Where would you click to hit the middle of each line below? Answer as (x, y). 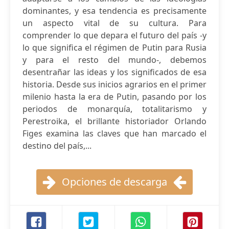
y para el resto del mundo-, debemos (114, 60)
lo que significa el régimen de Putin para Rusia (114, 48)
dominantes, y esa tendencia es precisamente (114, 11)
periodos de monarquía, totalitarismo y (114, 109)
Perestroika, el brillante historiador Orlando (114, 121)
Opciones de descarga (114, 182)
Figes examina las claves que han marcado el (114, 133)
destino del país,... (57, 146)
